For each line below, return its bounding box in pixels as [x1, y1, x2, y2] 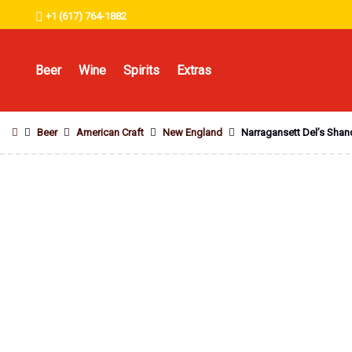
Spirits [123, 62, 159, 78]
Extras [177, 62, 211, 78]
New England [163, 126, 222, 138]
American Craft [76, 126, 144, 138]
